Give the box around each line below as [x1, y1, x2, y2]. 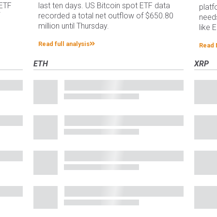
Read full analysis [38, 40, 90, 48]
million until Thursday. [38, 21, 109, 31]
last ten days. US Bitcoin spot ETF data [38, 1, 170, 11]
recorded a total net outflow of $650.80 [38, 11, 174, 21]
